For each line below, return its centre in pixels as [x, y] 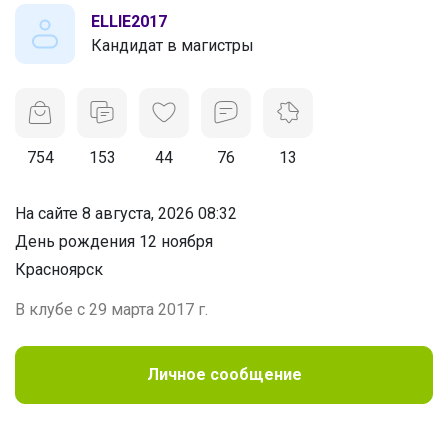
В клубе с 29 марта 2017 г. [111, 309]
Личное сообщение [224, 374]
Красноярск [59, 269]
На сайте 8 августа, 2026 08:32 [126, 213]
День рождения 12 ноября [114, 241]
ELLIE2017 [129, 21]
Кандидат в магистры [172, 45]
